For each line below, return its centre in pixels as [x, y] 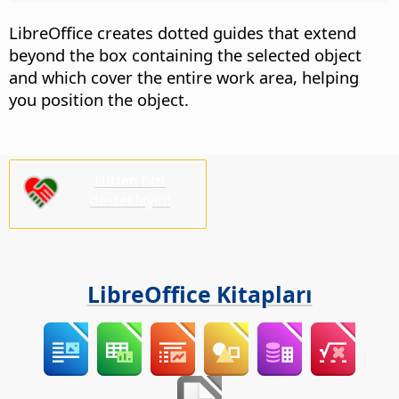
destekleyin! [130, 201]
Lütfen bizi [130, 181]
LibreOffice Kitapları [199, 293]
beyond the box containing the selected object [185, 55]
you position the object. [99, 100]
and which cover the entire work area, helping [184, 77]
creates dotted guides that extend [224, 33]
